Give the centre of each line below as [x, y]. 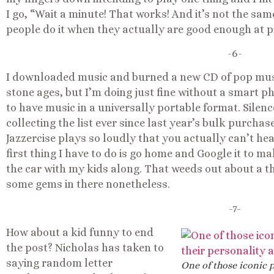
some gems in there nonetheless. [88, 184]
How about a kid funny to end [80, 233]
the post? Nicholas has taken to [85, 248]
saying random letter [59, 263]
